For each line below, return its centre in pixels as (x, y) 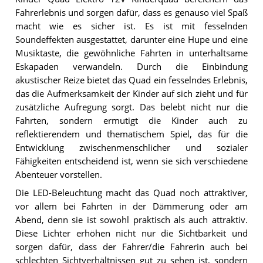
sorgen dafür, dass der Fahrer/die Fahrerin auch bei (131, 247)
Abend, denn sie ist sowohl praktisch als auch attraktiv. (131, 220)
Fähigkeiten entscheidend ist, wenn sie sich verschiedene (131, 161)
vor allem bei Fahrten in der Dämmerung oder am (131, 206)
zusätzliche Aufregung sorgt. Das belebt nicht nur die (131, 107)
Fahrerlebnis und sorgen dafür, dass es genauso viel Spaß (131, 13)
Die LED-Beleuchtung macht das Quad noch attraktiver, (131, 193)
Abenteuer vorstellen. (58, 175)
